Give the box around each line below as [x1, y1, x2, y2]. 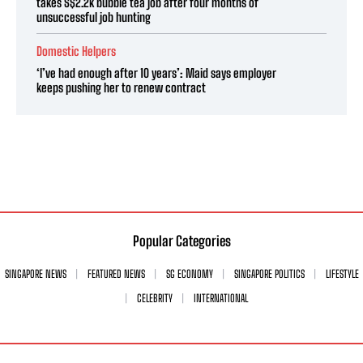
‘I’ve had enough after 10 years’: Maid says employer [36, 65, 276, 80]
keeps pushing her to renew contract [36, 79, 206, 95]
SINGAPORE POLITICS [233, 267, 305, 280]
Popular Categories [132, 232, 231, 250]
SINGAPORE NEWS [4, 267, 66, 280]
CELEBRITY [136, 291, 173, 305]
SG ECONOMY [165, 267, 213, 280]
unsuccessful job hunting [36, 9, 151, 24]
